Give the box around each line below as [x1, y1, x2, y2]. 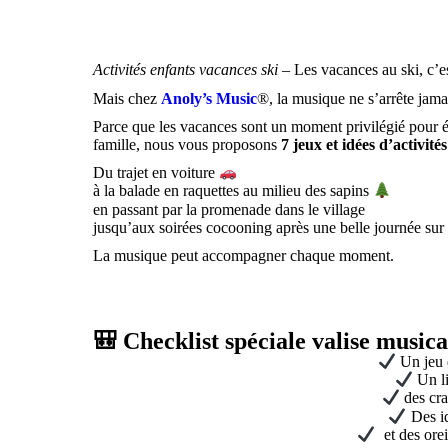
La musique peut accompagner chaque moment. [93, 246, 395, 264]
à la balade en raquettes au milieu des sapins [93, 182, 374, 200]
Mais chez [93, 89, 162, 107]
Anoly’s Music [161, 89, 258, 107]
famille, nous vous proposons [93, 135, 282, 153]
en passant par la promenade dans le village [93, 200, 366, 218]
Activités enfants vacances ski [93, 61, 279, 79]
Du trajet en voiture [93, 164, 220, 182]
